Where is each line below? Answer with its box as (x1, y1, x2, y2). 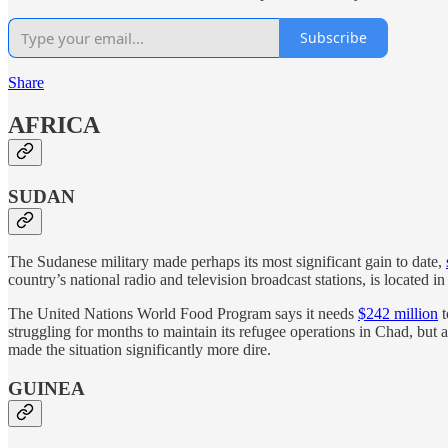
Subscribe (300, 28, 367, 48)
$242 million (358, 305, 438, 323)
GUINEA (8, 377, 85, 399)
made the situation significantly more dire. (8, 341, 271, 359)
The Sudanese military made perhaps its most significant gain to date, (8, 253, 446, 271)
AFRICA (8, 111, 100, 138)
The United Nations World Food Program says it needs (8, 305, 358, 323)
